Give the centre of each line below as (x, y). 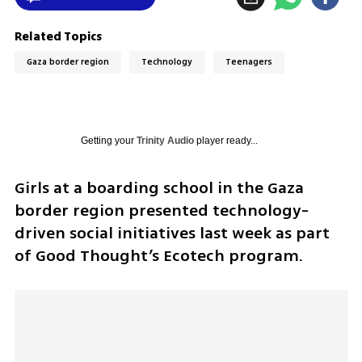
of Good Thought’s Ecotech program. (158, 255)
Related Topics (58, 36)
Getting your (108, 140)
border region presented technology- (161, 210)
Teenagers (249, 62)
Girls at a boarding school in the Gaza (159, 187)
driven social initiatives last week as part (172, 233)
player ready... (225, 140)
